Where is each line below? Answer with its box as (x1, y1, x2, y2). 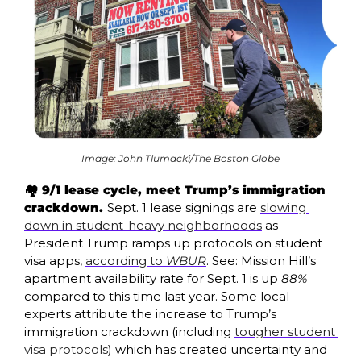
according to (85, 252, 166, 268)
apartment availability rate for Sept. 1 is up (24, 270, 281, 286)
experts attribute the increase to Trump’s (24, 305, 276, 322)
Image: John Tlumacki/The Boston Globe (81, 151, 280, 164)
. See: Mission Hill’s (206, 252, 316, 268)
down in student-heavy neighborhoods (24, 217, 262, 233)
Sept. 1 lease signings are (107, 199, 260, 215)
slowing (260, 199, 306, 215)
